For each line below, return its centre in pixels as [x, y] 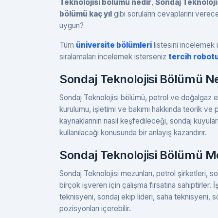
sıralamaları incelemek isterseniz [114, 56]
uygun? [72, 25]
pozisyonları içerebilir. [95, 208]
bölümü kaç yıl [86, 14]
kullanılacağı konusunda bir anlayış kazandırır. [133, 132]
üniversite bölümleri [114, 45]
